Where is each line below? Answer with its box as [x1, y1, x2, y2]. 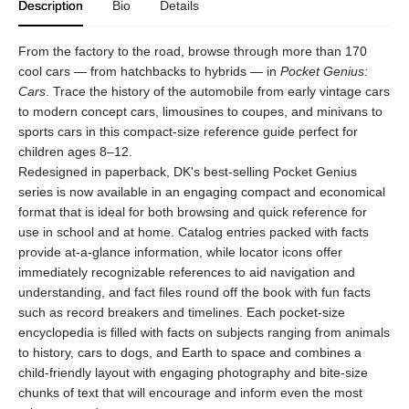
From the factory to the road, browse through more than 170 [18, 44, 367, 58]
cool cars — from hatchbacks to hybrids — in [18, 64, 280, 79]
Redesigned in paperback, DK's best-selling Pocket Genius [18, 164, 357, 179]
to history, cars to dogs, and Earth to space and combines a [18, 345, 362, 360]
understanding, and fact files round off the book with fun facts [18, 285, 371, 299]
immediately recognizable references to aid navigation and [18, 265, 355, 279]
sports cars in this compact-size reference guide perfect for [18, 124, 358, 139]
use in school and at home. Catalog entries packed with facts [18, 225, 369, 239]
